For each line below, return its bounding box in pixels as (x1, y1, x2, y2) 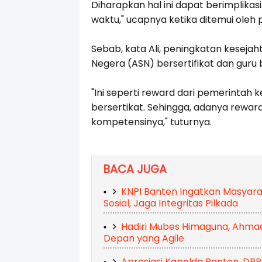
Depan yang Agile (103, 232, 184, 246)
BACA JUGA (103, 161, 167, 178)
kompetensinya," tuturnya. (91, 115, 212, 129)
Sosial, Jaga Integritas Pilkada (103, 196, 238, 211)
